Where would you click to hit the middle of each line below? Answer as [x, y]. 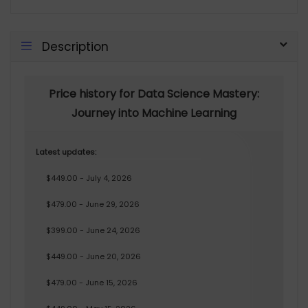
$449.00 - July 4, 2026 [89, 178]
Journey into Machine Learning [154, 113]
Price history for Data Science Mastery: [154, 94]
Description [75, 47]
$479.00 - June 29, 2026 [93, 205]
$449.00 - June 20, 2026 [93, 257]
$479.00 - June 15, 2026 [92, 283]
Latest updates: [66, 152]
